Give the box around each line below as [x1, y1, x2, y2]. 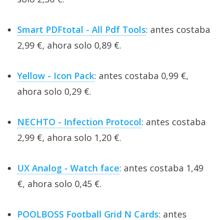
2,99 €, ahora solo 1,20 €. [17, 131, 121, 143]
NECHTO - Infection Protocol [17, 115, 141, 128]
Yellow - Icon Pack [17, 69, 94, 82]
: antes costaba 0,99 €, [94, 69, 189, 82]
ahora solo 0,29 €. [17, 85, 91, 97]
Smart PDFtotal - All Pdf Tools [17, 23, 146, 35]
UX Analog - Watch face [17, 162, 119, 174]
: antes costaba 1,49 [119, 162, 203, 174]
